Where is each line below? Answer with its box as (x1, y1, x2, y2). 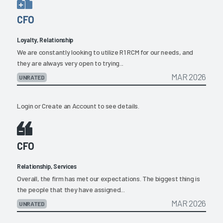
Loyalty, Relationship (17, 35, 74, 44)
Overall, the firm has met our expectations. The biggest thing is (17, 174, 200, 183)
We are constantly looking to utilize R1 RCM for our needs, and (17, 47, 193, 56)
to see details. (96, 102, 139, 111)
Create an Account (41, 102, 97, 111)
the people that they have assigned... (17, 185, 125, 194)
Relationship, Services (17, 162, 77, 171)
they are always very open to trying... (17, 58, 124, 67)
